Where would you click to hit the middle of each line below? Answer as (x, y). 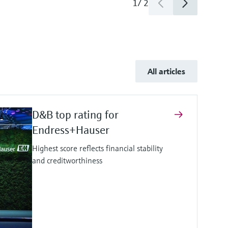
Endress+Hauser (72, 130)
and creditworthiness (69, 160)
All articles (166, 71)
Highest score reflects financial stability (97, 148)
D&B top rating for (75, 115)
